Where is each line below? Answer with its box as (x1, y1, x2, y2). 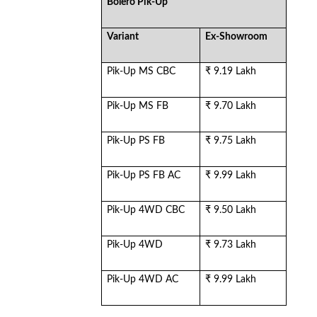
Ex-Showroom (205, 32, 268, 42)
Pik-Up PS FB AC (107, 171, 181, 180)
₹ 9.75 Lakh (205, 136, 257, 146)
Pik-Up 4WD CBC (107, 205, 185, 215)
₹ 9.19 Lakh (205, 67, 257, 76)
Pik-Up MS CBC (107, 67, 176, 76)
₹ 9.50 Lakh (205, 205, 257, 215)
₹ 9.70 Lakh (205, 101, 257, 111)
